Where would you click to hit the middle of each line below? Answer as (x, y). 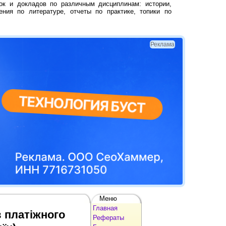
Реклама (163, 44)
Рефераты (108, 217)
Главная (105, 208)
